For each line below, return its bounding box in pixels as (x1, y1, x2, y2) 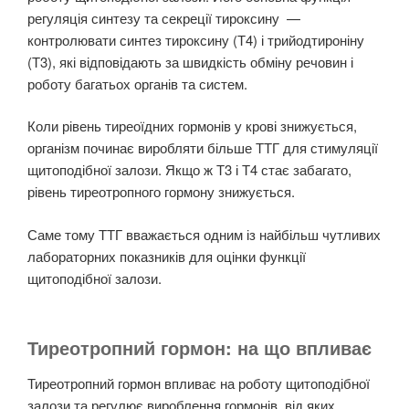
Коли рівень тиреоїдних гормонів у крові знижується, (27, 116, 357, 136)
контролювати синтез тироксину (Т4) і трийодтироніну (27, 29, 364, 49)
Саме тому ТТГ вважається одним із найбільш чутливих (27, 224, 381, 244)
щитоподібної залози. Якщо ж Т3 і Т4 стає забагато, (27, 160, 351, 180)
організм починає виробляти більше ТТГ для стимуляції (27, 138, 378, 158)
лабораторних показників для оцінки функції (27, 246, 306, 266)
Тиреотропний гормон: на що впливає (27, 334, 372, 362)
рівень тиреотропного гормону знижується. (27, 182, 295, 202)
